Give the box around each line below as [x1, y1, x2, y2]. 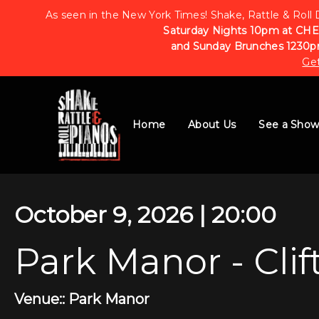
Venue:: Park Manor [14, 291, 150, 308]
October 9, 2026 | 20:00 [14, 201, 276, 229]
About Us [188, 118, 236, 132]
